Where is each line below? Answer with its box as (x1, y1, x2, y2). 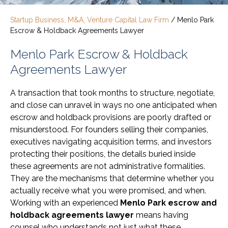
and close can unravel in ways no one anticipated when (10, 100, 217, 110)
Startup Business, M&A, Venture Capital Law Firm (10, 16, 169, 24)
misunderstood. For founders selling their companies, (10, 125, 208, 135)
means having (134, 210, 188, 220)
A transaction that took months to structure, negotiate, (10, 88, 215, 98)
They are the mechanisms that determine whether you (10, 174, 214, 184)
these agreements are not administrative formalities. (10, 161, 205, 172)
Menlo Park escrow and (120, 198, 217, 208)
